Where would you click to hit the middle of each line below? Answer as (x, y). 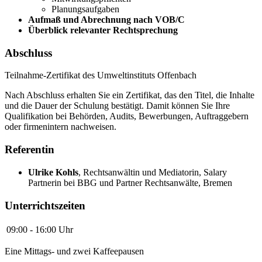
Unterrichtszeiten (45, 205)
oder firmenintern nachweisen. (61, 127)
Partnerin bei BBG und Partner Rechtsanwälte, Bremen (130, 182)
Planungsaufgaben (85, 9)
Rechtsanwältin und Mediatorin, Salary (155, 172)
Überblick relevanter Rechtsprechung (103, 30)
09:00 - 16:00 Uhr (40, 230)
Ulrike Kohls (53, 172)
